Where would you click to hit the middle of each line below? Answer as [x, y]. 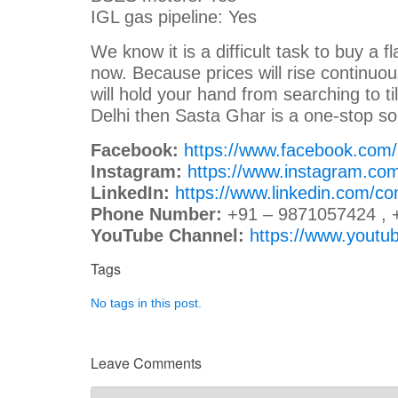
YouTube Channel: [167, 235]
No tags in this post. [146, 302]
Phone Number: [156, 214]
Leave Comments [146, 362]
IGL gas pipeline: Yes [179, 16]
